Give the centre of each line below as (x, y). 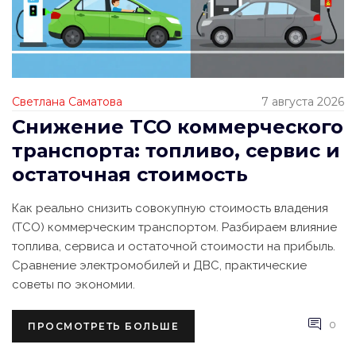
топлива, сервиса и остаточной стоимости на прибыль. (174, 247)
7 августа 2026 (303, 102)
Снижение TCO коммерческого (178, 127)
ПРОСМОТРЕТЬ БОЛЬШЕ (103, 327)
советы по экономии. (74, 285)
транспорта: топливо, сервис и (176, 151)
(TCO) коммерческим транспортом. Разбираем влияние (174, 228)
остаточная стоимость (130, 175)
